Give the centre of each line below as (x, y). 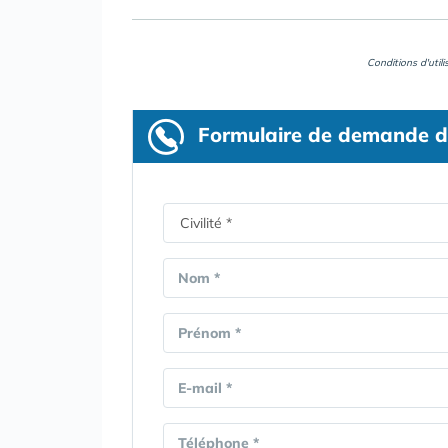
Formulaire (250, 134)
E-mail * (205, 388)
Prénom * (209, 333)
